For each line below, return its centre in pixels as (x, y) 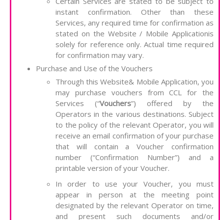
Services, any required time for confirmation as (135, 23)
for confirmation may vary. (100, 55)
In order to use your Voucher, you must (135, 184)
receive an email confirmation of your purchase (135, 136)
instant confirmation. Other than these (135, 12)
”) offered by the (172, 103)
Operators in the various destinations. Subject (135, 114)
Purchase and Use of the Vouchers (94, 69)
